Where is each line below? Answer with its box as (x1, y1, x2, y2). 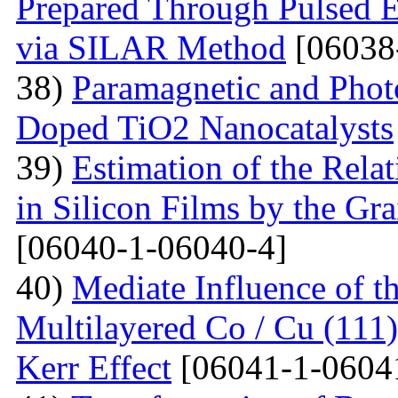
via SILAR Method (16, 28, 286, 67)
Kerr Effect (16, 347, 171, 386)
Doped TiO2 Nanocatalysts (16, 107, 394, 147)
